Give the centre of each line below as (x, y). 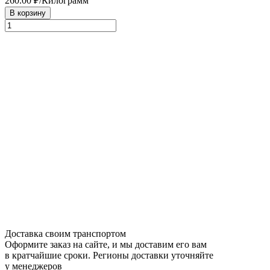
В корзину (28, 13)
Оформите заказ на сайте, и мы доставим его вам (106, 244)
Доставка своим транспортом (65, 233)
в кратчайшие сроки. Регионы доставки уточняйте (109, 255)
